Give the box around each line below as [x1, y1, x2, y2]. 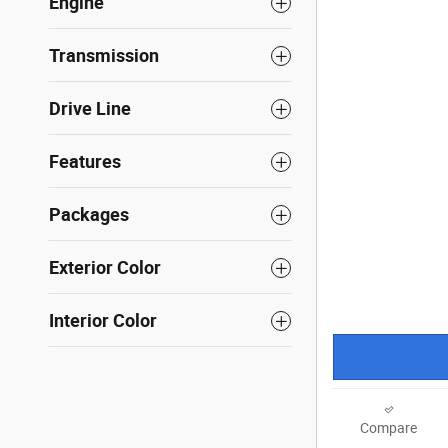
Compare [360, 420, 417, 437]
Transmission [49, 45, 159, 67]
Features [49, 151, 121, 173]
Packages [49, 204, 129, 226]
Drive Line [49, 98, 131, 120]
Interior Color [49, 310, 157, 332]
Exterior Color [49, 257, 161, 279]
